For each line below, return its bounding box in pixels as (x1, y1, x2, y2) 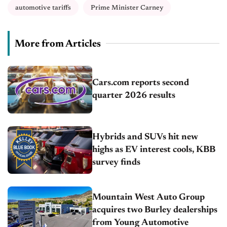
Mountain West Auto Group (92, 193, 205, 202)
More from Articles (15, 39, 101, 49)
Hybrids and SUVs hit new (92, 132, 199, 142)
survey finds (92, 158, 141, 167)
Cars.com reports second (92, 78, 190, 88)
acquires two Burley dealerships (92, 205, 218, 215)
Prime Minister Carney (91, 4, 163, 11)
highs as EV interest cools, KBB (92, 145, 216, 155)
